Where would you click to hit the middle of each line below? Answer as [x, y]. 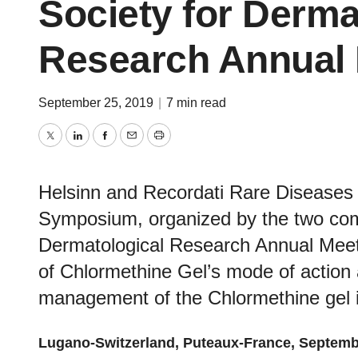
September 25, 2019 [97, 103]
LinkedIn [103, 147]
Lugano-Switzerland [107, 343]
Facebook [135, 147]
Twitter [70, 147]
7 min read [196, 103]
